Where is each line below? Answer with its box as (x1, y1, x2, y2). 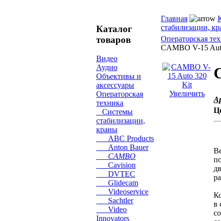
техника (96, 99, 123, 108)
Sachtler (96, 196, 133, 205)
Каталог (96, 23, 132, 34)
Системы (96, 108, 133, 116)
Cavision (96, 161, 136, 170)
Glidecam (96, 179, 138, 187)
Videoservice (96, 187, 148, 196)
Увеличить (169, 89, 205, 98)
